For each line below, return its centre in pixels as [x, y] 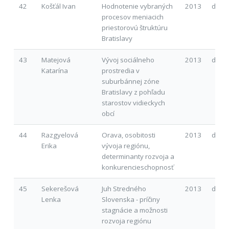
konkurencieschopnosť [138, 167]
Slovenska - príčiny [131, 199]
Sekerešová [60, 188]
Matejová [56, 60]
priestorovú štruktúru [134, 27]
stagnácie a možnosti [134, 210]
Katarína [54, 70]
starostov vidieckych [133, 102]
